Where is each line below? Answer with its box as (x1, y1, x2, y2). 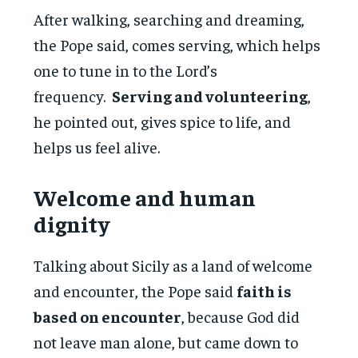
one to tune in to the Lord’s (34, 59, 218, 80)
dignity (34, 209, 110, 237)
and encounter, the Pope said (34, 280, 237, 300)
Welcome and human (34, 182, 257, 211)
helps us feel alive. (34, 136, 161, 157)
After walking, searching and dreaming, (34, 8, 305, 29)
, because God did (181, 305, 300, 326)
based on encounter (34, 305, 182, 326)
